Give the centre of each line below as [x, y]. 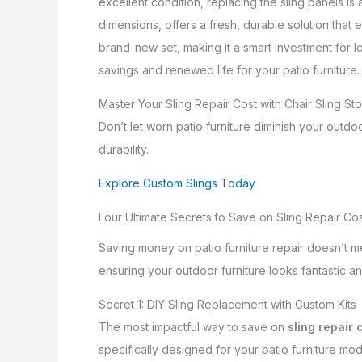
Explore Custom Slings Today [177, 183]
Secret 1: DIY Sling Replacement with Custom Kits [227, 305]
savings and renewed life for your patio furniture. [229, 70]
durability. [124, 149]
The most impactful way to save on [193, 327]
